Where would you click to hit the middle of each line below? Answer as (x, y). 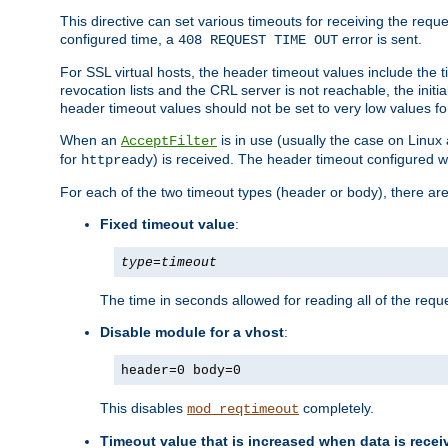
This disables (143, 408)
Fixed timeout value (167, 224)
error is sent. (380, 39)
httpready (117, 160)
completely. (336, 408)
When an (90, 140)
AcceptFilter (169, 141)
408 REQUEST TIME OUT (258, 40)
